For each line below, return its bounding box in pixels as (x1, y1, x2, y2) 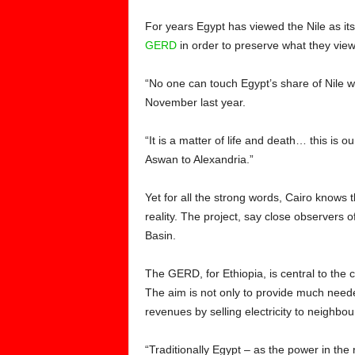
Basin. (144, 229, 176, 242)
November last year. (144, 96, 246, 109)
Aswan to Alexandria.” (144, 153, 254, 166)
